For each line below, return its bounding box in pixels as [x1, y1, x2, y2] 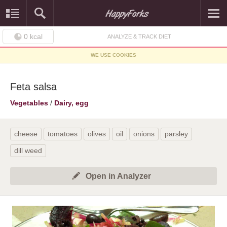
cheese [14, 130, 37, 138]
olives [88, 130, 106, 138]
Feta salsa [10, 81, 57, 92]
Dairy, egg [54, 99, 89, 107]
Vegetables [10, 99, 48, 107]
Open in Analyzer [85, 171, 151, 180]
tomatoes [48, 130, 78, 138]
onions [133, 130, 155, 138]
